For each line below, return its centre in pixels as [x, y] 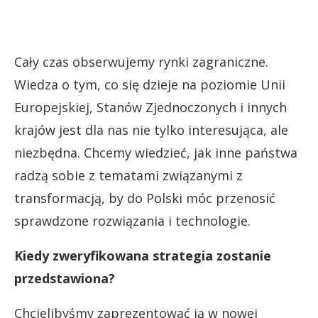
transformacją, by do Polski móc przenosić [145, 198]
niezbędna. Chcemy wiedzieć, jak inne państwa [156, 153]
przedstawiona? [65, 279]
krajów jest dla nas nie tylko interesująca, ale [151, 130]
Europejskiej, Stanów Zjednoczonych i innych [150, 108]
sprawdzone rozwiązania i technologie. [132, 221]
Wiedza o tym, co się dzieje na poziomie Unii [150, 85]
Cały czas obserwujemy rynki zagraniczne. [141, 62]
